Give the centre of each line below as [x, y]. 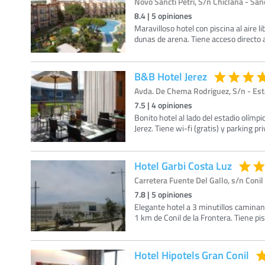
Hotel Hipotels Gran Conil [192, 255]
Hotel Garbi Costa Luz [183, 166]
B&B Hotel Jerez [171, 76]
